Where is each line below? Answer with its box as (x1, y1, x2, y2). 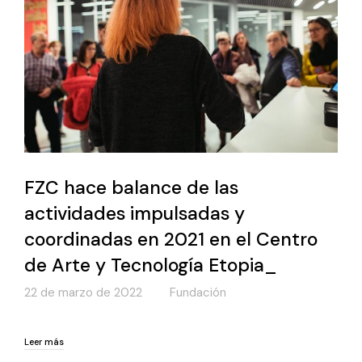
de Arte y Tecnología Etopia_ (24, 252, 277, 277)
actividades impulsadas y (24, 200, 245, 225)
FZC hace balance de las (24, 175, 238, 200)
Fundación (170, 284, 226, 301)
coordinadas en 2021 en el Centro (24, 226, 318, 251)
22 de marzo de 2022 (24, 284, 142, 301)
